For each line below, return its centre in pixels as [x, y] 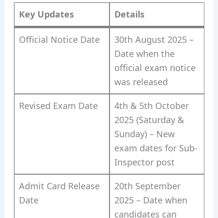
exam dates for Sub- [156, 148]
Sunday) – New [144, 134]
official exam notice [155, 67]
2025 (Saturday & [149, 119]
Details [129, 14]
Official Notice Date [59, 39]
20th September [147, 186]
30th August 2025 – [154, 39]
